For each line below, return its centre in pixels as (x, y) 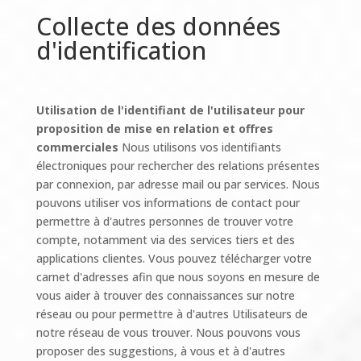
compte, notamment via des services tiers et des (165, 240)
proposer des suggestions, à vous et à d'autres (160, 351)
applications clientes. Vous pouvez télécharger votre (174, 258)
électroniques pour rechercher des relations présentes (178, 166)
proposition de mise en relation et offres (154, 129)
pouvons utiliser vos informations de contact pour (168, 203)
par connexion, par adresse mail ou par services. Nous (178, 184)
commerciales (79, 147)
